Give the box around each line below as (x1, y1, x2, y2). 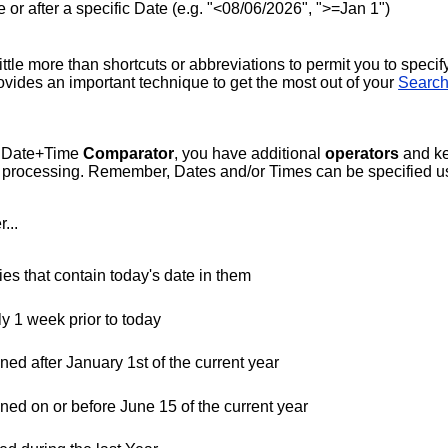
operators (325, 145, 400, 162)
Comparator (83, 145, 175, 162)
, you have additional (174, 145, 326, 162)
